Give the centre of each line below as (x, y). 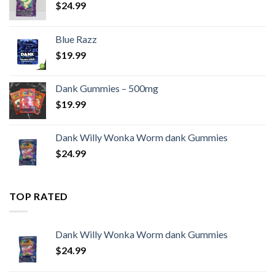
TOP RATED (39, 196)
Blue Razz (76, 39)
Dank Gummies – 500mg (107, 88)
